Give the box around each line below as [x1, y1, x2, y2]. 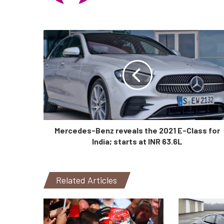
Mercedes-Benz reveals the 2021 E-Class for [54, 125, 220, 135]
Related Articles [56, 174, 117, 186]
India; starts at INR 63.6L [92, 136, 182, 146]
